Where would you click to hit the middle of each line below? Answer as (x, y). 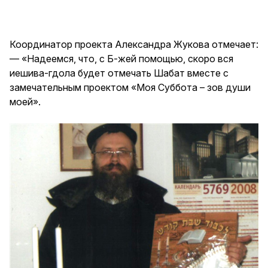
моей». (25, 101)
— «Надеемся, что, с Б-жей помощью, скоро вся (121, 58)
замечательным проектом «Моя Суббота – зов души (130, 87)
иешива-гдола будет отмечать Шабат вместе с (119, 73)
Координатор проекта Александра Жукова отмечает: (134, 44)
